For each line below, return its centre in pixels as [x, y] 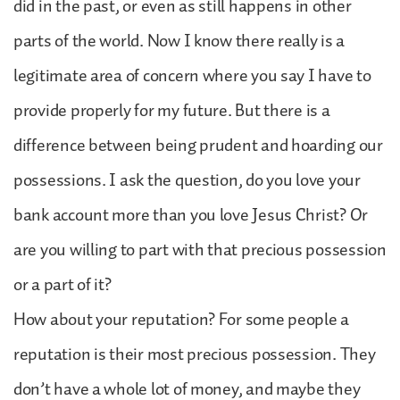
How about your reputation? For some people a [182, 319]
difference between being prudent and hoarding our [198, 145]
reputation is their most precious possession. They [195, 354]
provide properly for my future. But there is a [172, 110]
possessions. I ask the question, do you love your [187, 180]
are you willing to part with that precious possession [200, 250]
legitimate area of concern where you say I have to [192, 75]
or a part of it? [62, 284]
